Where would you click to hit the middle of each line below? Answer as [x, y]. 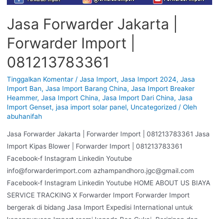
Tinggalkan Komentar [40, 79]
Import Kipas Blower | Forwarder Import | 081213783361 [94, 146]
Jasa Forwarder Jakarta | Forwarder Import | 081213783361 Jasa [108, 134]
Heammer [22, 98]
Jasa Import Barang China [86, 89]
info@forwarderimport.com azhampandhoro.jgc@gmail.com [100, 171]
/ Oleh [186, 107]
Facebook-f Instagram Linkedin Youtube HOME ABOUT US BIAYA [108, 183]
